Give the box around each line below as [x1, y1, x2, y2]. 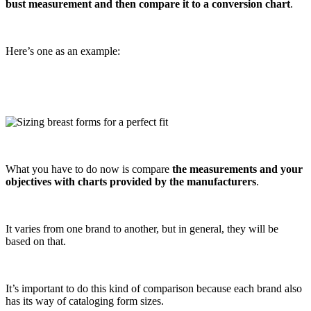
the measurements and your [169, 162, 303, 175]
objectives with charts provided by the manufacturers [6, 175, 256, 187]
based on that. [6, 235, 66, 247]
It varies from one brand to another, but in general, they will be [6, 222, 278, 235]
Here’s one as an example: [6, 44, 120, 57]
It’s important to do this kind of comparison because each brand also [6, 282, 302, 294]
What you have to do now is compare [6, 162, 169, 175]
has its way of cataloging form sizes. [6, 294, 164, 307]
